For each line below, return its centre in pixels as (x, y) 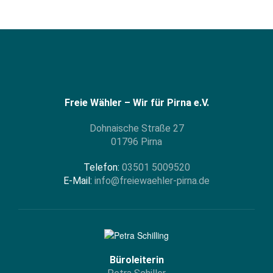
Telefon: (101, 167)
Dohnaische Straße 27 (136, 128)
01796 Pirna (136, 142)
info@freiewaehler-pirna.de (152, 181)
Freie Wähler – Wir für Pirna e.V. (136, 103)
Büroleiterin (136, 260)
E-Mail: (78, 181)
